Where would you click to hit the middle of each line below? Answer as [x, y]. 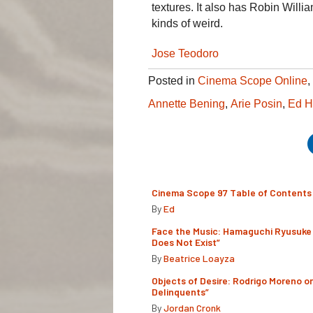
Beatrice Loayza [199, 258]
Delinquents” [180, 291]
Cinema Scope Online [253, 80]
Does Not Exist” [186, 242]
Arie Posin [256, 103]
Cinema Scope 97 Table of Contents [232, 192]
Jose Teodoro [185, 53]
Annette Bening [187, 103]
